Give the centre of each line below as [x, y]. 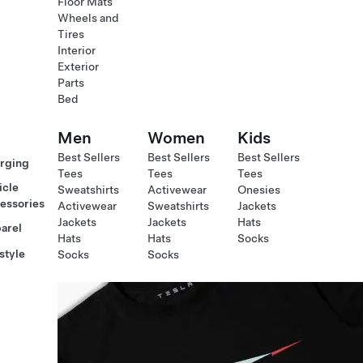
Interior [76, 50]
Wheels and [88, 18]
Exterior [78, 66]
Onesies [258, 190]
